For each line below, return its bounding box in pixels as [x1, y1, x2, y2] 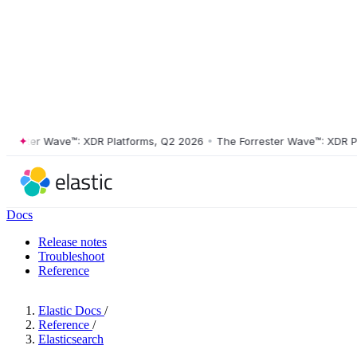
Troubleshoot [38, 249, 104, 263]
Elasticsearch [38, 332, 104, 346]
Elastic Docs [38, 304, 101, 317]
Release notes [38, 235, 107, 249]
